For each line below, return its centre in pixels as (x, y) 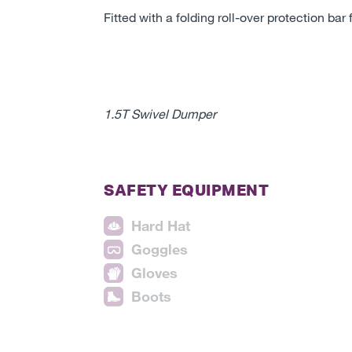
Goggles (159, 249)
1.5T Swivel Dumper (160, 114)
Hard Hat (161, 226)
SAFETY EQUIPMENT (186, 190)
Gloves (154, 273)
